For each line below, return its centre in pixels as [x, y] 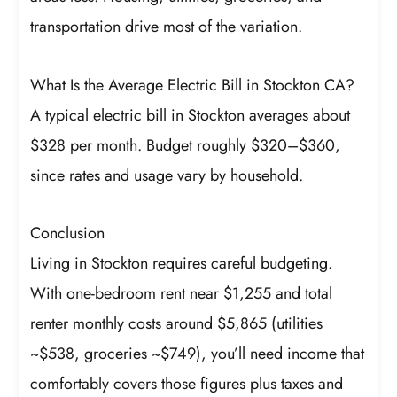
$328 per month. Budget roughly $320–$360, [186, 145]
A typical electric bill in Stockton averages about [191, 115]
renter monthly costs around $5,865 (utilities [177, 324]
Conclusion [68, 234]
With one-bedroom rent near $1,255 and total [182, 294]
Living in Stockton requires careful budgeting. [182, 264]
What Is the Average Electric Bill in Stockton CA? [193, 85]
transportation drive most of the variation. [167, 27]
